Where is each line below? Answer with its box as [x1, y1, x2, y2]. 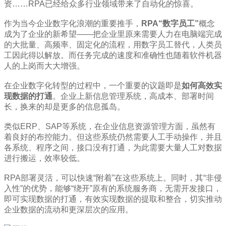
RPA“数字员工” [141, 19, 199, 28]
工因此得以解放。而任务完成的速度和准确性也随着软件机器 [4, 51, 222, 60]
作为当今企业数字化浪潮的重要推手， [4, 19, 141, 28]
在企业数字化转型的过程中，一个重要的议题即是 [4, 81, 182, 90]
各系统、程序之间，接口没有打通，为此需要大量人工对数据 [4, 143, 222, 152]
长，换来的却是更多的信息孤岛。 [4, 102, 125, 111]
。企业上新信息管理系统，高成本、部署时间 [52, 92, 214, 101]
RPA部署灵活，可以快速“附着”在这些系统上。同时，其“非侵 [4, 174, 222, 183]
